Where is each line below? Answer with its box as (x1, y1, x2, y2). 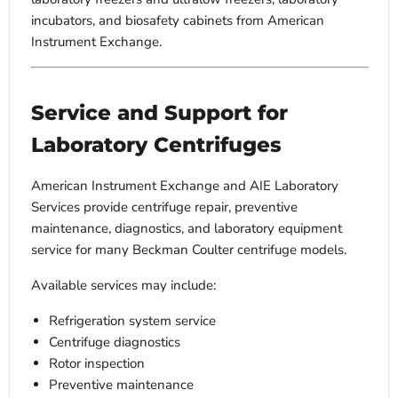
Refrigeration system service (49, 311, 216, 330)
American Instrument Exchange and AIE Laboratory (31, 176, 338, 195)
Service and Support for (31, 99, 288, 125)
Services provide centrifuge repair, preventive (31, 197, 298, 216)
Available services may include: (31, 275, 216, 294)
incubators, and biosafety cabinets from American (31, 11, 324, 29)
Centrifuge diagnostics (49, 332, 180, 351)
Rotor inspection (49, 354, 145, 372)
